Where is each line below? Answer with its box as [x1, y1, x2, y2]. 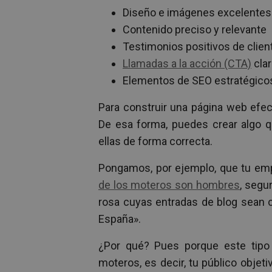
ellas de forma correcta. [98, 135, 212, 148]
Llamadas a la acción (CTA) [123, 57, 251, 70]
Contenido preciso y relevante [123, 23, 267, 36]
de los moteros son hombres [98, 178, 240, 192]
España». [98, 212, 141, 226]
